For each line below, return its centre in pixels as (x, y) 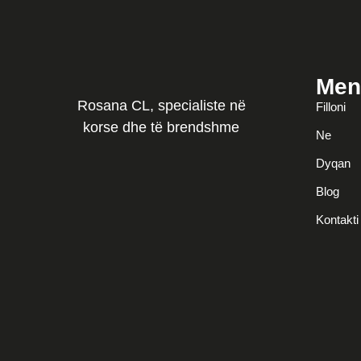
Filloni (330, 107)
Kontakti (337, 220)
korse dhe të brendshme (162, 127)
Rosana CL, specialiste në (161, 106)
